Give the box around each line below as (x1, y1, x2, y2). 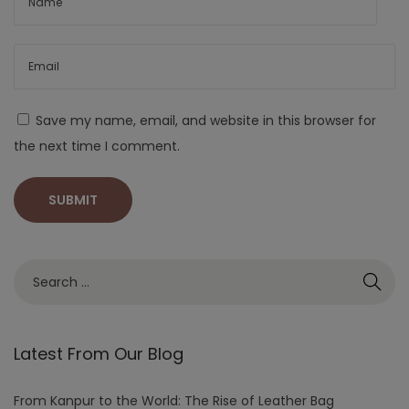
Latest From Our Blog (14, 342, 184, 366)
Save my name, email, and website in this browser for (36, 111, 376, 131)
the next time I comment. (14, 137, 180, 156)
